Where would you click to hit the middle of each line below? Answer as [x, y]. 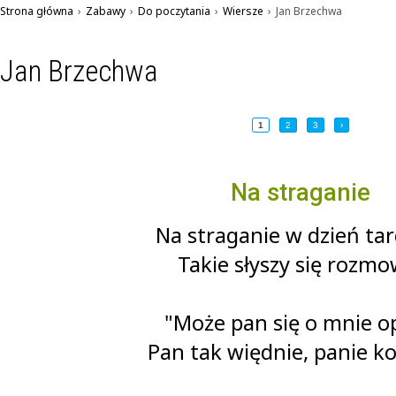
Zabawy [106, 11]
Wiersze [243, 11]
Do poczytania [174, 11]
